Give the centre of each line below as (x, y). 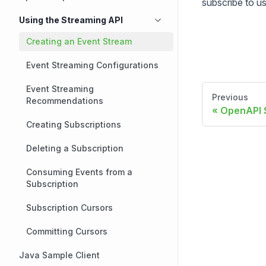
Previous (230, 97)
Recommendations (65, 101)
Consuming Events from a (79, 172)
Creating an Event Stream (79, 41)
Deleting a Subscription (75, 148)
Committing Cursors (67, 231)
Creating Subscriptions (74, 124)
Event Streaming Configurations (92, 65)
